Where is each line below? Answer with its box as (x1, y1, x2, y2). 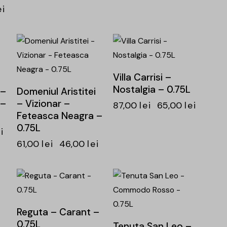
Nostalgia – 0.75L (112, 83, 191, 96)
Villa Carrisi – (112, 71, 171, 84)
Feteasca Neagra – (16, 109, 102, 123)
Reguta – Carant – (16, 206, 99, 219)
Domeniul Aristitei (16, 85, 96, 98)
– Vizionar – (16, 97, 70, 110)
